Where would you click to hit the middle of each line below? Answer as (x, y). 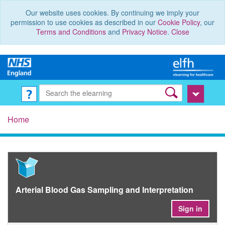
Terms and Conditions (71, 32)
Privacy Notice (144, 32)
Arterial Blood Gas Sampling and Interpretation (104, 190)
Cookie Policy (179, 22)
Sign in (190, 209)
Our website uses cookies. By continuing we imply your (113, 13)
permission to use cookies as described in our (84, 22)
